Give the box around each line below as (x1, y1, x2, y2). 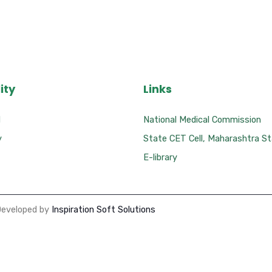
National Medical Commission (143, 114, 261, 125)
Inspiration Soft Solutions (52, 204, 155, 216)
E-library (143, 152, 177, 163)
